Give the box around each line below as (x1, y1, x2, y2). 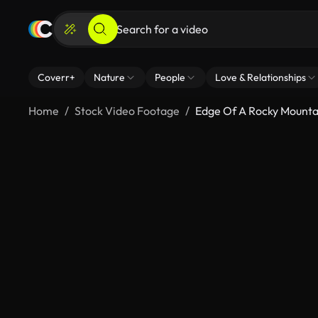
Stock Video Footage (75, 104, 180, 118)
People (155, 71, 185, 84)
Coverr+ (38, 71, 75, 84)
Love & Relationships (215, 71, 306, 84)
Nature (94, 71, 125, 84)
